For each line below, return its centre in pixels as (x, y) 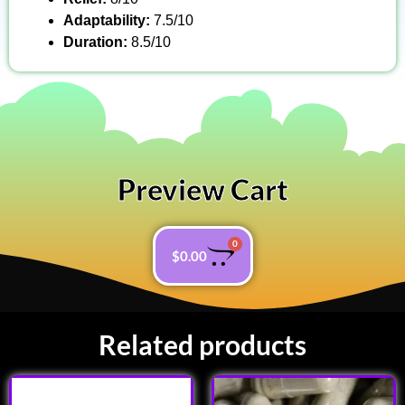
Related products (202, 345)
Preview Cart (202, 190)
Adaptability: (108, 21)
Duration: (97, 42)
